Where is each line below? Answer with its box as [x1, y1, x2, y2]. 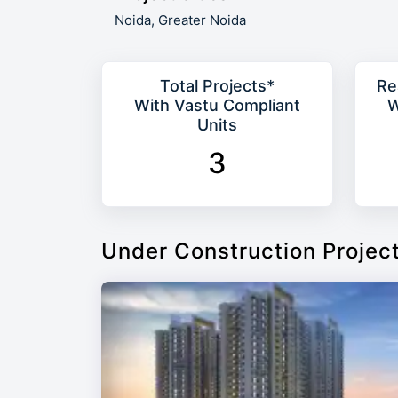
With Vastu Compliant [134, 96, 300, 115]
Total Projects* [160, 76, 275, 96]
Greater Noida [158, 12, 246, 29]
